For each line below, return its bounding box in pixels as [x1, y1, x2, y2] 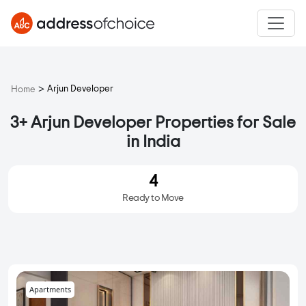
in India [126, 134, 180, 151]
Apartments [29, 284, 71, 295]
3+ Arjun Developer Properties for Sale [10, 115, 296, 132]
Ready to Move [122, 193, 184, 204]
